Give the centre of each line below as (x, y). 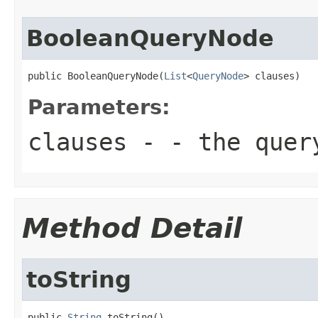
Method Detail (132, 228)
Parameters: (99, 107)
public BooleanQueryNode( (96, 76)
